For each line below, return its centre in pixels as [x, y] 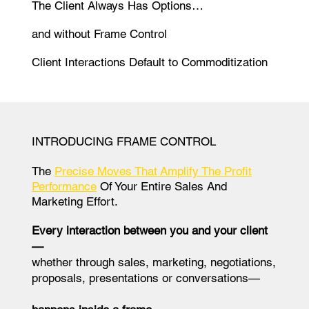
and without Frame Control [99, 34]
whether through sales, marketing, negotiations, [153, 262]
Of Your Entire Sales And [161, 186]
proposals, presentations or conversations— [146, 278]
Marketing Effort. [74, 201]
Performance [64, 186]
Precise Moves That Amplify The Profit [153, 171]
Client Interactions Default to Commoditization [149, 62]
